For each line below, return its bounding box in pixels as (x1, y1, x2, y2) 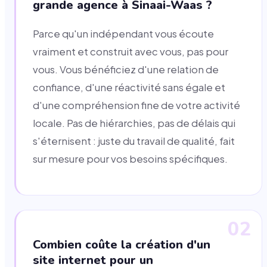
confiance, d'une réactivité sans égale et (33, 81, 225, 94)
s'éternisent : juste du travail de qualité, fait (33, 135, 235, 148)
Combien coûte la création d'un (33, 236, 210, 253)
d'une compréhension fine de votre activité (33, 99, 240, 112)
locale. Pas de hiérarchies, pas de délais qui (33, 117, 235, 130)
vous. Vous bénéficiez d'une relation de (33, 63, 219, 76)
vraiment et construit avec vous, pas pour (33, 45, 228, 58)
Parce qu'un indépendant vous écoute (33, 27, 214, 41)
